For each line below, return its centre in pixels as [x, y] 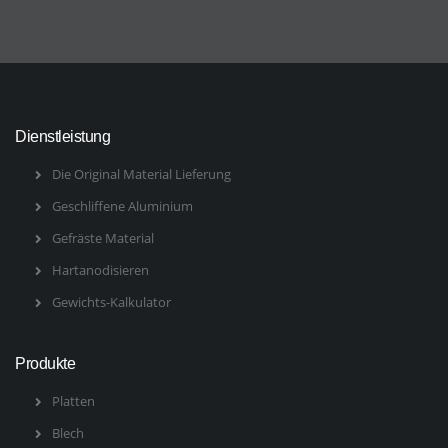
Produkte [45, 364]
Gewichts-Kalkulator [111, 302]
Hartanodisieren [100, 270]
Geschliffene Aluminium [122, 206]
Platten [73, 401]
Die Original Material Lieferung [141, 174]
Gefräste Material [102, 238]
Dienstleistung [62, 137]
